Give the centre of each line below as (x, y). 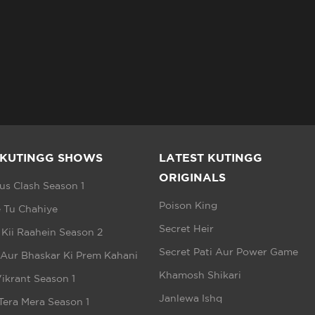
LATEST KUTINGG (210, 157)
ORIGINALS (192, 177)
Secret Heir (186, 229)
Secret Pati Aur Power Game (228, 252)
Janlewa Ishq (190, 298)
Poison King (188, 206)
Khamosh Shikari (200, 275)
